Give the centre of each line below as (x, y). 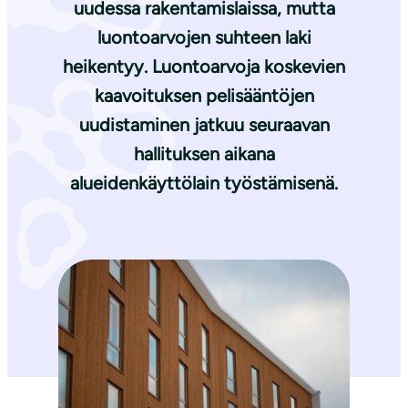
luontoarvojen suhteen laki (204, 38)
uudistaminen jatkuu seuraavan (204, 125)
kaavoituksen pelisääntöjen (204, 96)
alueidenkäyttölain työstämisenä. (204, 184)
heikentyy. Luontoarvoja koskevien (204, 67)
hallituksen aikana (204, 154)
